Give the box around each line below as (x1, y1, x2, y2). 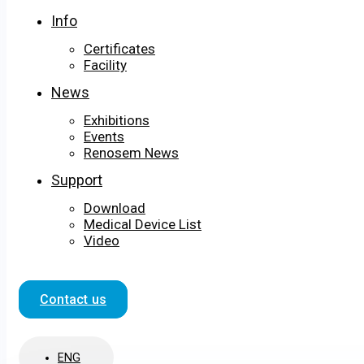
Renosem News (84, 145, 179, 162)
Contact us (40, 292, 106, 308)
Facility (84, 57, 127, 74)
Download (84, 200, 145, 217)
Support (51, 171, 102, 189)
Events (84, 128, 124, 145)
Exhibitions (84, 112, 149, 129)
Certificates (84, 41, 155, 58)
